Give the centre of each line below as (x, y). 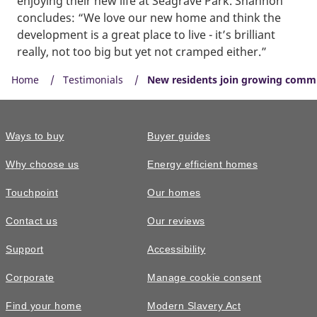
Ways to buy (35, 137)
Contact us (31, 221)
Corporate (30, 278)
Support (25, 250)
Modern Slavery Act (194, 306)
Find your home (44, 306)
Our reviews (176, 221)
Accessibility (177, 250)
